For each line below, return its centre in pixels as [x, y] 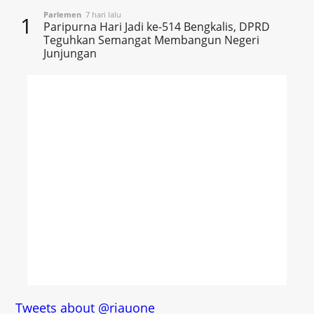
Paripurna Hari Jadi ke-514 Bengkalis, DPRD [157, 27]
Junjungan [70, 54]
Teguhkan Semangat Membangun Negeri [152, 40]
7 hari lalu [102, 15]
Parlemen [63, 15]
